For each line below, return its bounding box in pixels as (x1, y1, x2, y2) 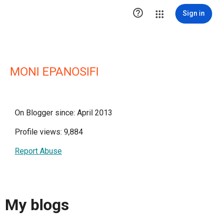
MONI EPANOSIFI (10, 65, 99, 79)
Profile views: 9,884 (15, 127, 83, 137)
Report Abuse (15, 146, 62, 156)
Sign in (183, 9, 205, 17)
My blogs (5, 195, 69, 215)
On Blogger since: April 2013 (15, 108, 112, 117)
